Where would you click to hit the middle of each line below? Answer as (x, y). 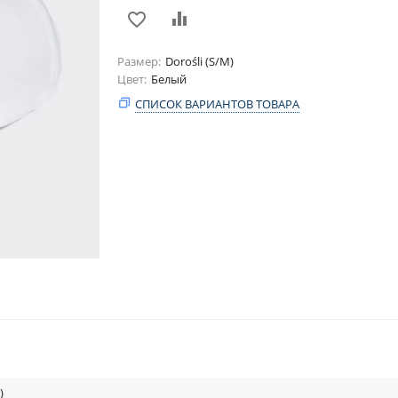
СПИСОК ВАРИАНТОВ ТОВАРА (217, 103)
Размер (138, 62)
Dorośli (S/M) (199, 62)
